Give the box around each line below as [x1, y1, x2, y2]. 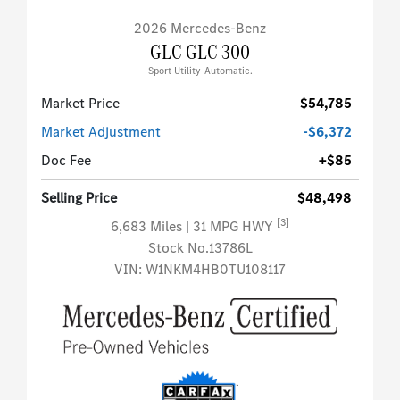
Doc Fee [41, 151, 91, 171]
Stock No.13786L [147, 238, 253, 258]
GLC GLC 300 [150, 37, 250, 67]
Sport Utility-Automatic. [147, 64, 253, 79]
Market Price [41, 94, 120, 113]
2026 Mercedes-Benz [134, 19, 266, 38]
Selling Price [41, 188, 117, 208]
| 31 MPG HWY [186, 217, 277, 237]
